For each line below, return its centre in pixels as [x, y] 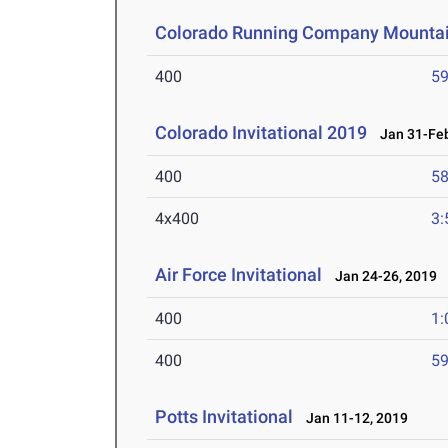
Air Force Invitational [239, 275]
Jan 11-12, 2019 [353, 418]
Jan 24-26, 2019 [382, 276]
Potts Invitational [224, 417]
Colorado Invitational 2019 [261, 133]
